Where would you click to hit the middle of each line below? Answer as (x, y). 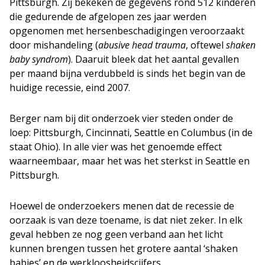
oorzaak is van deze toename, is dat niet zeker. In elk (126, 220)
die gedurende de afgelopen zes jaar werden (108, 16)
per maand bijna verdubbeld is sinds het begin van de (127, 73)
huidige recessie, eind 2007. (70, 87)
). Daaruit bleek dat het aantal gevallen (153, 59)
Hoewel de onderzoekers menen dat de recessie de (122, 206)
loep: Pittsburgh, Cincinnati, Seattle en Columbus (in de (131, 132)
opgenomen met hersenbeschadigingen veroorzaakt (127, 30)
